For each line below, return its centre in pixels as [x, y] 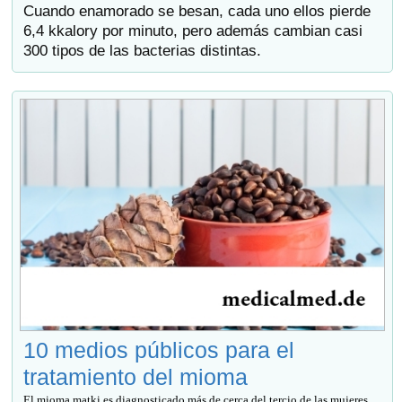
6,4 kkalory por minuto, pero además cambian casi [193, 31]
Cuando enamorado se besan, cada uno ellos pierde [197, 11]
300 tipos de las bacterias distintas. [143, 50]
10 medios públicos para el [159, 350]
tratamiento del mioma [136, 377]
